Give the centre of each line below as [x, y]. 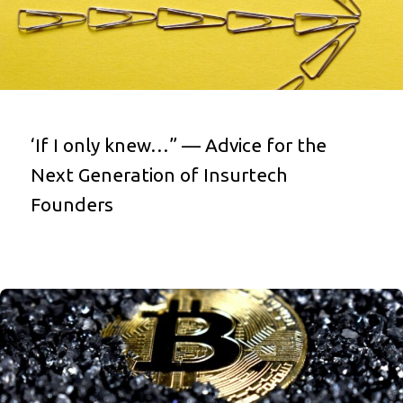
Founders [72, 204]
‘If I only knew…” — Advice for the [178, 145]
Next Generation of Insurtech [158, 175]
